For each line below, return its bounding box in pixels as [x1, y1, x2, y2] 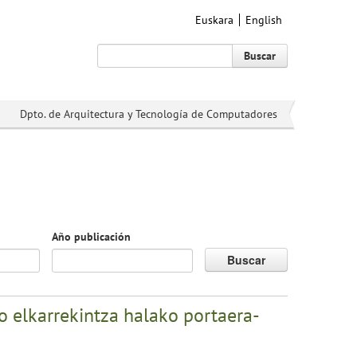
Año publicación [52, 229, 131, 244]
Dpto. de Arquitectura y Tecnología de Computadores [20, 107, 277, 121]
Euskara [195, 13, 233, 27]
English [245, 13, 282, 27]
